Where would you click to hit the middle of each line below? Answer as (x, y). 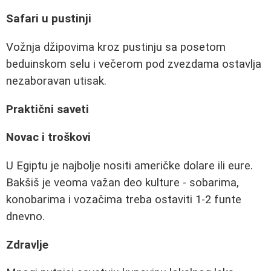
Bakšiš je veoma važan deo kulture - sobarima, (122, 182)
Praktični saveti (47, 109)
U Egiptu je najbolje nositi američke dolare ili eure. (129, 165)
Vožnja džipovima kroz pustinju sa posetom (116, 47)
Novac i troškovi (48, 138)
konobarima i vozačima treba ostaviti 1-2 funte (124, 199)
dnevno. (25, 216)
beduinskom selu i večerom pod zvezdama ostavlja (134, 64)
